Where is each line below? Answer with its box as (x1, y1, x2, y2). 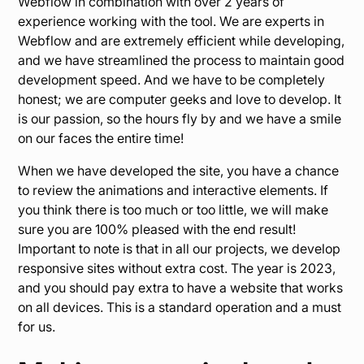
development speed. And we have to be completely (18, 71, 326, 89)
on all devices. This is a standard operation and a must (18, 299, 342, 316)
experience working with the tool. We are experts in (18, 13, 325, 30)
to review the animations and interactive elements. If (18, 182, 329, 199)
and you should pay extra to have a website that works (18, 279, 344, 297)
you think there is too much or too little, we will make (18, 201, 329, 219)
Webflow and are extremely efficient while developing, (18, 32, 345, 50)
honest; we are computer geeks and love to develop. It (18, 91, 342, 108)
